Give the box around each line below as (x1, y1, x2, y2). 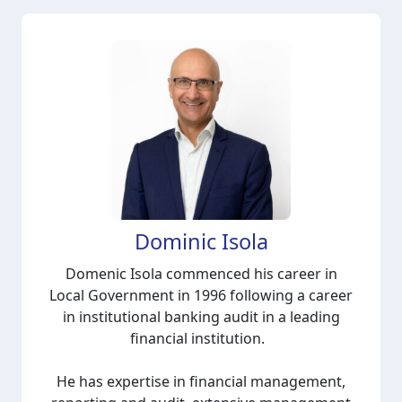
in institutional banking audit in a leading (62, 307, 340, 327)
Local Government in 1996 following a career (49, 285, 353, 305)
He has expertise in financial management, (57, 371, 345, 391)
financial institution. (130, 328, 272, 348)
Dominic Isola (134, 227, 268, 256)
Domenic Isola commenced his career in (65, 264, 337, 284)
